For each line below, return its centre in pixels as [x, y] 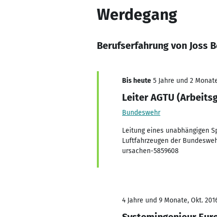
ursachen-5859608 [150, 151]
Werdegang [137, 15]
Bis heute [137, 81]
